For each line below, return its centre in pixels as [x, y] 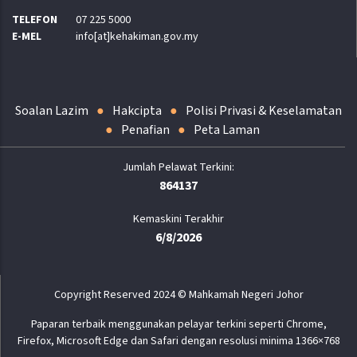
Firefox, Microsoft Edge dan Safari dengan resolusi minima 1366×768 [179, 341]
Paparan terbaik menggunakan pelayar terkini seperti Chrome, [179, 324]
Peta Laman [227, 129]
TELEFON [35, 20]
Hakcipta [137, 110]
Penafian [145, 129]
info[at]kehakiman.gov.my [137, 36]
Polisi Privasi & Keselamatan [264, 110]
